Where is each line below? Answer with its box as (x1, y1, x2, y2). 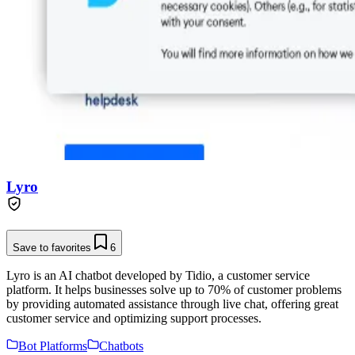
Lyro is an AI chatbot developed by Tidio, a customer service (6, 269, 310, 283)
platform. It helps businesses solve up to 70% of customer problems (6, 283, 342, 297)
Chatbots (99, 339, 143, 353)
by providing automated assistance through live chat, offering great (6, 297, 338, 311)
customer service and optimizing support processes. (6, 311, 261, 326)
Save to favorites (13, 242, 91, 254)
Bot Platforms (18, 339, 87, 353)
